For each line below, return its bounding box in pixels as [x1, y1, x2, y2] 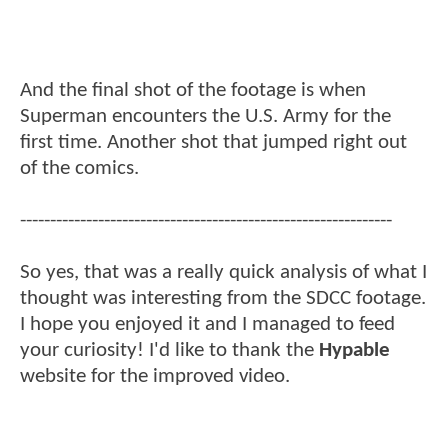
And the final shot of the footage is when [20, 79, 366, 101]
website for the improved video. [20, 365, 290, 387]
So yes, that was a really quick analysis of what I [20, 261, 427, 283]
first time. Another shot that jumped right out [20, 131, 407, 153]
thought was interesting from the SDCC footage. [20, 287, 426, 309]
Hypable [319, 339, 390, 361]
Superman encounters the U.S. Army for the [20, 105, 391, 127]
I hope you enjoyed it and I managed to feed [20, 313, 395, 335]
